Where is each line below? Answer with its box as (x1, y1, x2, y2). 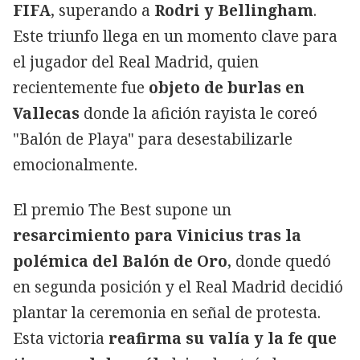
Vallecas (13, 102, 80, 124)
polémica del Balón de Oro (13, 250, 227, 272)
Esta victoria (13, 327, 108, 349)
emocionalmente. (13, 153, 137, 175)
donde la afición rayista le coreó (80, 102, 317, 124)
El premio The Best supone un (13, 198, 231, 220)
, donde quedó (227, 250, 331, 272)
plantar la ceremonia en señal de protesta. (13, 301, 321, 323)
